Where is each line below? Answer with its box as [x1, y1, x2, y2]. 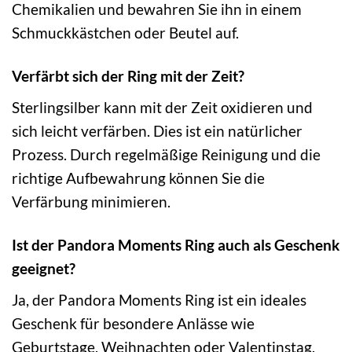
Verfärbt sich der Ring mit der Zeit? [12, 67, 244, 86]
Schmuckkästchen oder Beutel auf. [12, 24, 239, 42]
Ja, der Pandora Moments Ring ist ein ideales [12, 290, 306, 309]
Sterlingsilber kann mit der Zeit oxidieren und [12, 97, 313, 116]
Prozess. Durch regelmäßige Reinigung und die [12, 145, 321, 163]
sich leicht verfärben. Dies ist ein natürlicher [12, 121, 302, 140]
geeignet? [12, 258, 75, 277]
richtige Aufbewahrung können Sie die [12, 168, 265, 187]
